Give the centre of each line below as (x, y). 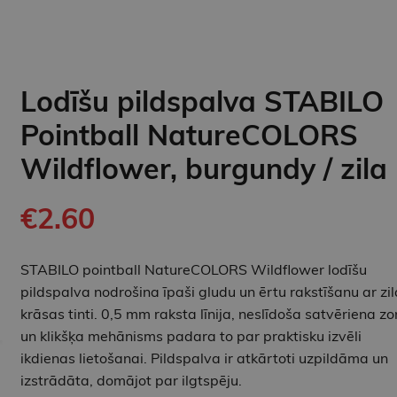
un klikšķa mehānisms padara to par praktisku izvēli (191, 336)
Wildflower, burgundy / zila (203, 169)
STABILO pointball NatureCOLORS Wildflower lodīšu (193, 270)
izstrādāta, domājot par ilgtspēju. (131, 381)
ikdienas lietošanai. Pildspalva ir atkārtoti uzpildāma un (204, 358)
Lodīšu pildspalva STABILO (202, 101)
